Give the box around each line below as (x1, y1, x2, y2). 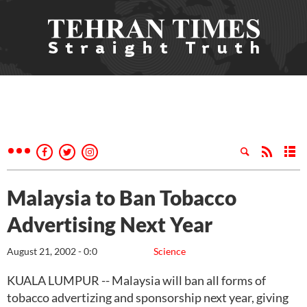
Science (153, 245, 186, 257)
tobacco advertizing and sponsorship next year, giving (7, 290, 288, 305)
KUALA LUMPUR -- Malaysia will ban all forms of (7, 273, 266, 288)
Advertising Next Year (7, 212, 212, 236)
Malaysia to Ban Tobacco (7, 185, 236, 210)
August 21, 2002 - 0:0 (7, 245, 97, 257)
